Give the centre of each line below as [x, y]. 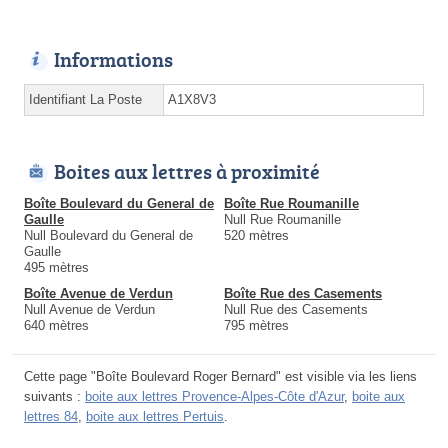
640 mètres [56, 326]
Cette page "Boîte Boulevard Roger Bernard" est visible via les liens [220, 377]
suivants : [54, 397]
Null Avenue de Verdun [89, 310]
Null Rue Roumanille [282, 220]
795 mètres [256, 326]
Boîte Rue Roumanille [291, 204]
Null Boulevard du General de [108, 236]
